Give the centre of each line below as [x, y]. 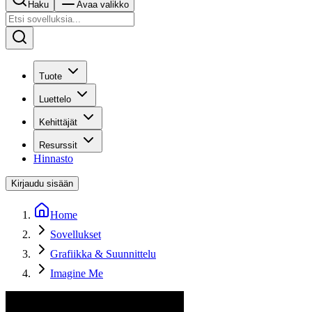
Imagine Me [77, 273]
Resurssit [58, 145]
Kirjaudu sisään [42, 184]
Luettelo [55, 99]
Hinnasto [53, 158]
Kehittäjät [58, 122]
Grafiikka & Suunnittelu [103, 254]
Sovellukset [76, 234]
